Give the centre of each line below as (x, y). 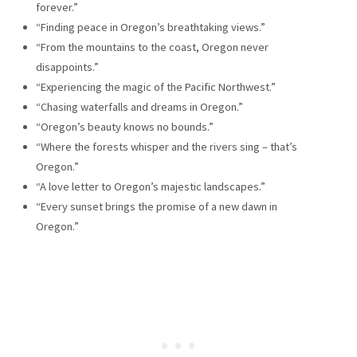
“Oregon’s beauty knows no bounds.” (124, 127)
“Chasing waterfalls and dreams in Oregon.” (139, 107)
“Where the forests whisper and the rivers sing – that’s (166, 147)
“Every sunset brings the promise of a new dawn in (156, 207)
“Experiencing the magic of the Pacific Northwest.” (155, 87)
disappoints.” (67, 67)
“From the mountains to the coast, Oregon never (152, 47)
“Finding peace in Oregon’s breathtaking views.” (150, 27)
